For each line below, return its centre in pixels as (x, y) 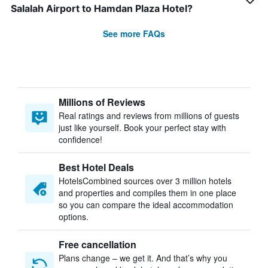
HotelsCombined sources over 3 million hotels (145, 181)
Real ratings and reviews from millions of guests (149, 115)
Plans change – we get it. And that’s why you (143, 258)
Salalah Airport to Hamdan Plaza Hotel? (102, 8)
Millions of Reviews (102, 102)
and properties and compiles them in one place (147, 193)
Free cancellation (98, 244)
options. (74, 217)
